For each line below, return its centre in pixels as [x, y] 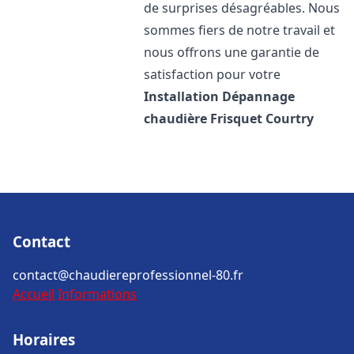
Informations [97, 294]
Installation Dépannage [220, 96]
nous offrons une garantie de [232, 52]
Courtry [290, 119]
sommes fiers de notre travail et [240, 30]
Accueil [34, 294]
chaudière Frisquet [203, 119]
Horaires [44, 339]
